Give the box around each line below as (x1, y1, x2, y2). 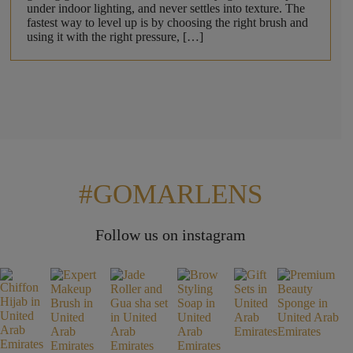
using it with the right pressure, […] (26, 30, 203, 44)
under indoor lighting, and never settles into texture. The (26, 2, 305, 16)
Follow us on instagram (95, 226, 246, 244)
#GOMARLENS (79, 179, 262, 210)
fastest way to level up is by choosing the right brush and (26, 16, 308, 30)
